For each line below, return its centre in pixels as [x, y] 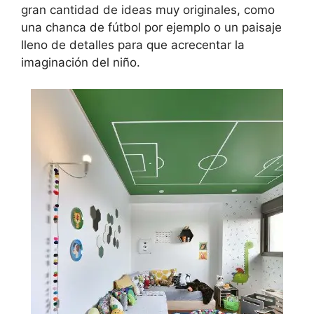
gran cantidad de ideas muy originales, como [148, 9]
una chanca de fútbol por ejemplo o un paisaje [151, 27]
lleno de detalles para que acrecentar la [133, 45]
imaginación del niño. [81, 62]
